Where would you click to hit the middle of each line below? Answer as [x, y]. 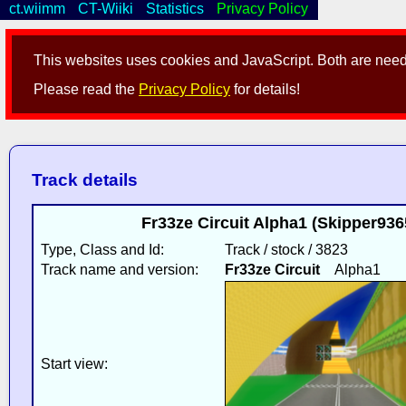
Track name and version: [119, 269]
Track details [84, 180]
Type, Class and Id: [102, 249]
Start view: [74, 363]
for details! [266, 90]
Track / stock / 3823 [286, 249]
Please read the [87, 90]
